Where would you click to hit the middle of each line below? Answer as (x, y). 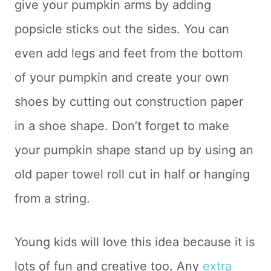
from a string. (52, 198)
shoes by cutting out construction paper (129, 101)
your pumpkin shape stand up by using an (134, 150)
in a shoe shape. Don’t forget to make (122, 126)
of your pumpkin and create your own (122, 77)
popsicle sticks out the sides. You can (122, 29)
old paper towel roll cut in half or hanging (132, 174)
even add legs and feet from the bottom (129, 53)
